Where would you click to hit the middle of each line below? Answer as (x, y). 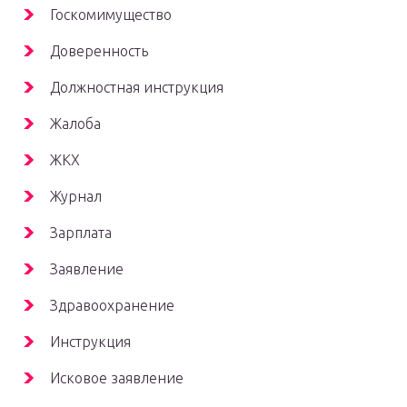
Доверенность (99, 51)
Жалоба (75, 124)
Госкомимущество (111, 15)
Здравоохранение (112, 306)
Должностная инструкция (137, 88)
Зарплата (81, 233)
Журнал (76, 197)
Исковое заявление (117, 378)
